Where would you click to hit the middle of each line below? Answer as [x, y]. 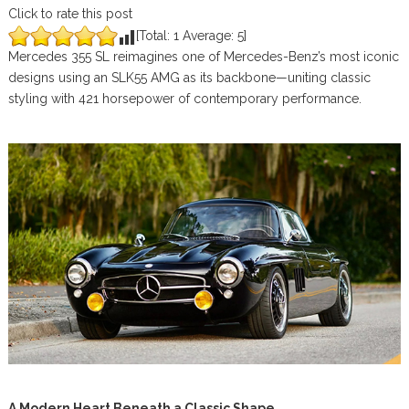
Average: [208, 36]
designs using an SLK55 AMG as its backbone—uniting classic [189, 78]
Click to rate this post [70, 14]
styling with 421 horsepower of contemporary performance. [184, 99]
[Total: [154, 36]
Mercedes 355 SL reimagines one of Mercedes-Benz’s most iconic [203, 57]
